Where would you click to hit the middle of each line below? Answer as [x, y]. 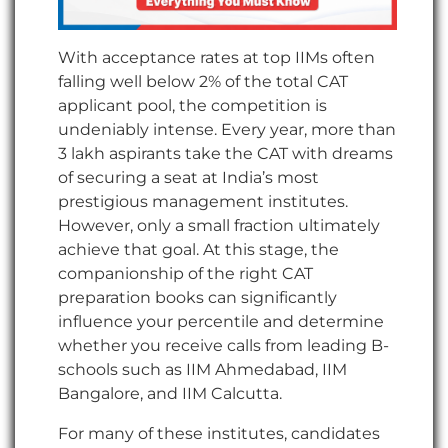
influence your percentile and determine [221, 322]
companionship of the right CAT [185, 274]
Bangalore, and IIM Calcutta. [172, 394]
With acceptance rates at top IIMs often [216, 58]
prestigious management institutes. [203, 202]
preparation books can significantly [197, 298]
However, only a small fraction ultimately [219, 226]
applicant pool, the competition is [192, 106]
